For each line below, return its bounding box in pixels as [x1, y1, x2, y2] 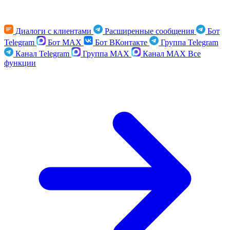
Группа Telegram [159, 38, 218, 47]
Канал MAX [141, 49, 188, 58]
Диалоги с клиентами [13, 27, 93, 35]
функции [4, 59, 36, 67]
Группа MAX [81, 49, 131, 58]
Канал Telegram [13, 49, 71, 58]
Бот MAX [46, 38, 84, 47]
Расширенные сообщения [103, 27, 196, 35]
